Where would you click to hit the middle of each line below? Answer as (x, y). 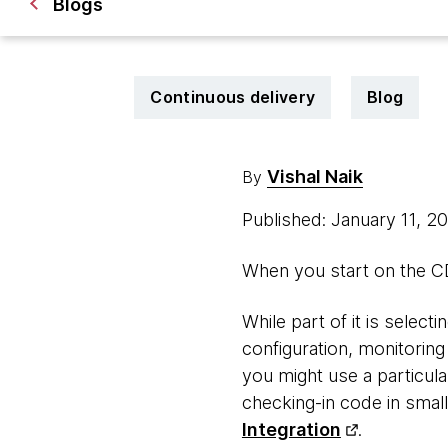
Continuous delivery (233, 97)
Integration (291, 429)
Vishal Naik (314, 176)
